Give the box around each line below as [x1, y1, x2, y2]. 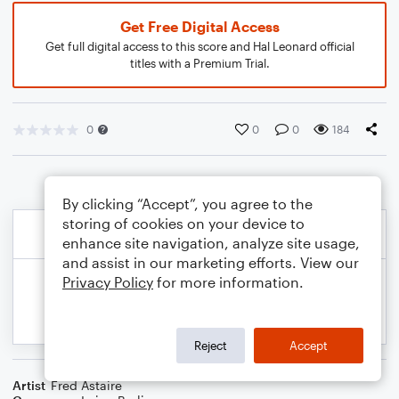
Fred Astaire [51, 378, 122, 393]
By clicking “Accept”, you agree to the [62, 195, 313, 212]
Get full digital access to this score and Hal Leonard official [45, 39, 354, 53]
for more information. [153, 273, 304, 290]
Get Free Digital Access [119, 18, 280, 35]
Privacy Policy [62, 273, 153, 290]
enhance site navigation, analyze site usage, [62, 234, 360, 251]
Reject [194, 338, 227, 353]
